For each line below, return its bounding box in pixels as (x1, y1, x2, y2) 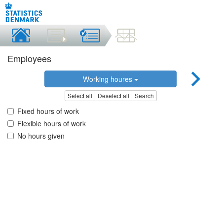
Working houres (82, 74, 134, 84)
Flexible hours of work (17, 118, 86, 129)
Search (134, 91, 154, 100)
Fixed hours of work (17, 106, 79, 116)
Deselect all (97, 91, 129, 100)
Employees (7, 52, 51, 65)
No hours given (17, 131, 65, 141)
